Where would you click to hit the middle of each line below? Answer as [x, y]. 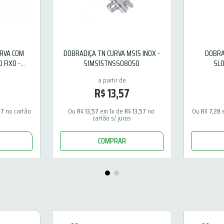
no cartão [18, 111]
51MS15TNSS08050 [112, 63]
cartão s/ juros [112, 118]
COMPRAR [112, 140]
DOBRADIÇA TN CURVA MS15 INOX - [112, 53]
